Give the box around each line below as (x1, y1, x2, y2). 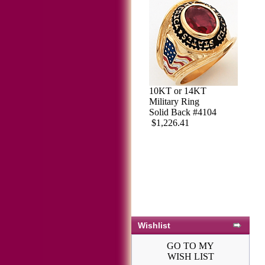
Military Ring (149, 96, 199, 106)
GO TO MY (167, 241, 214, 251)
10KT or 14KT (149, 85, 206, 96)
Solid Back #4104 (149, 106, 216, 117)
